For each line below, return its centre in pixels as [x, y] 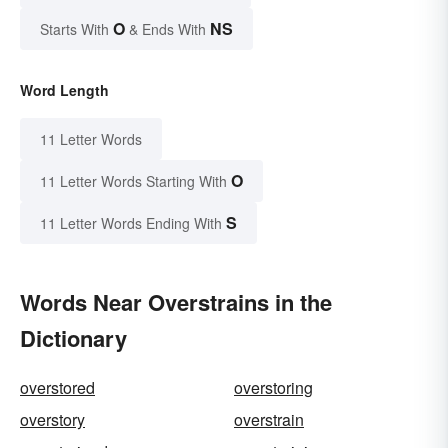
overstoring [273, 388]
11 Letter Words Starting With [133, 181]
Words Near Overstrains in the [176, 302]
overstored [57, 388]
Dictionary [73, 338]
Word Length [64, 90]
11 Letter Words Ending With [131, 223]
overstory [52, 420]
